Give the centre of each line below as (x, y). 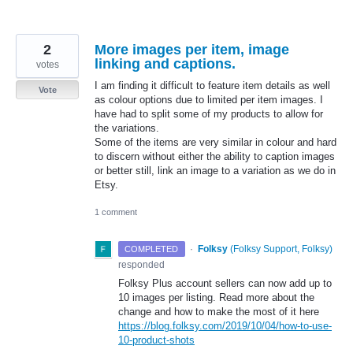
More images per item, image (192, 49)
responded (141, 264)
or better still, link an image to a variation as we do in (215, 170)
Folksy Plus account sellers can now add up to (225, 283)
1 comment (116, 212)
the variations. (127, 128)
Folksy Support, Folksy (281, 249)
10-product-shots (156, 340)
